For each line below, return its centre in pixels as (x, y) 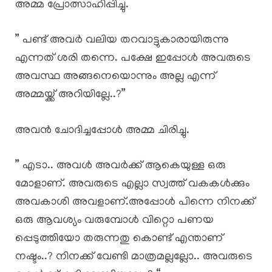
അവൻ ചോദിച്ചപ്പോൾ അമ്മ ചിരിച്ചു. (102, 131)
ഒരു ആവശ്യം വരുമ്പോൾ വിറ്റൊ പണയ (114, 221)
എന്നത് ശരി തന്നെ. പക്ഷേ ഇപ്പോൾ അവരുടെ (133, 59)
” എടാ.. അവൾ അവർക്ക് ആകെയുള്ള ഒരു (121, 166)
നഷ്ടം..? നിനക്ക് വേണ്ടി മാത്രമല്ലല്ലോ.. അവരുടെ (134, 257)
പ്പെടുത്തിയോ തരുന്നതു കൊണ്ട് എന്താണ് (119, 239)
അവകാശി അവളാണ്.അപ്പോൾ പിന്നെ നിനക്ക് (135, 203)
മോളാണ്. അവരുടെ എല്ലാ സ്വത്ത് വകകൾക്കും (132, 185)
